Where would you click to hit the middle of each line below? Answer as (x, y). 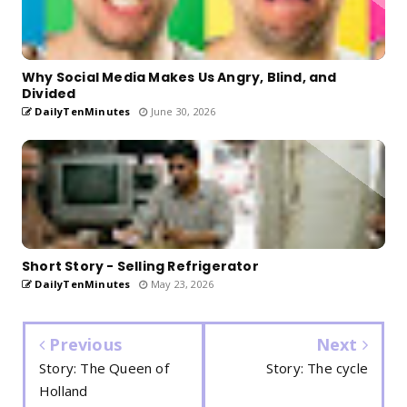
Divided (49, 93)
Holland (64, 390)
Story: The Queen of (104, 367)
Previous (84, 344)
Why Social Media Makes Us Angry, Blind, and (179, 77)
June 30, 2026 (182, 111)
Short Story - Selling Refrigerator (140, 266)
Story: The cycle (317, 367)
